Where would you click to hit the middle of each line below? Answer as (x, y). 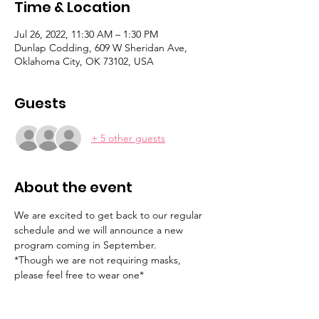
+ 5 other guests (128, 138)
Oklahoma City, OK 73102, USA (84, 61)
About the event (73, 187)
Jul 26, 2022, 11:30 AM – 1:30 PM (86, 34)
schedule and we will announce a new (100, 230)
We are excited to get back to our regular (110, 215)
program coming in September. (85, 245)
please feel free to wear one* (79, 275)
